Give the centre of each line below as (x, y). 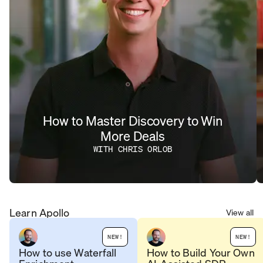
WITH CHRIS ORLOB (133, 149)
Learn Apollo (40, 212)
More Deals (133, 136)
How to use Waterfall (68, 252)
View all (240, 212)
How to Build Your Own (201, 252)
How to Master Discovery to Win (133, 120)
